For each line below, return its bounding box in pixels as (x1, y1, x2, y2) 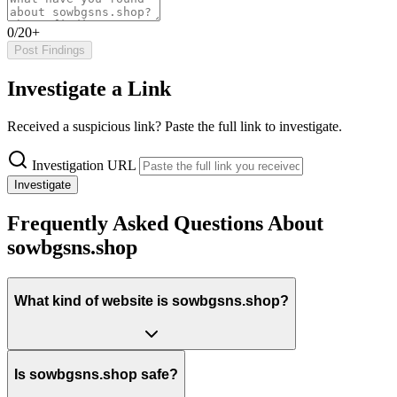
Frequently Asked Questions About (7, 211, 323, 235)
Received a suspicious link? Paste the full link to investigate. (7, 119, 342, 135)
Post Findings (14, 43, 85, 58)
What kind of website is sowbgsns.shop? (14, 293, 289, 309)
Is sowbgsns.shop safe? (14, 366, 178, 382)
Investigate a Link (7, 77, 171, 101)
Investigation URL (32, 158, 136, 174)
